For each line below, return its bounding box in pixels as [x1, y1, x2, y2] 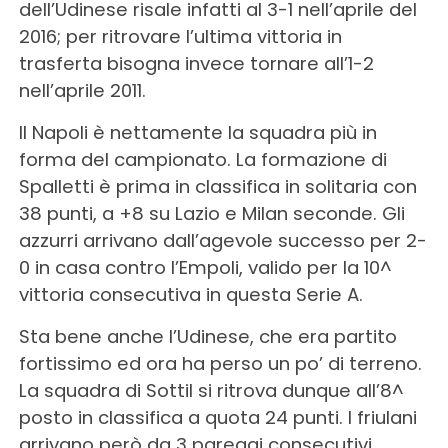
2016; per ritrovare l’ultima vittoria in [18, 23, 342, 49]
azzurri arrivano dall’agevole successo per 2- [18, 227, 427, 253]
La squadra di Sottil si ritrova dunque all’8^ [18, 377, 404, 403]
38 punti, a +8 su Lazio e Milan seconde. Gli [18, 200, 405, 226]
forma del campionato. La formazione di [18, 146, 387, 172]
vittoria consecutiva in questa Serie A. [18, 281, 363, 307]
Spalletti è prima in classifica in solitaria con [18, 173, 417, 199]
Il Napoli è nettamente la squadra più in [18, 119, 377, 145]
